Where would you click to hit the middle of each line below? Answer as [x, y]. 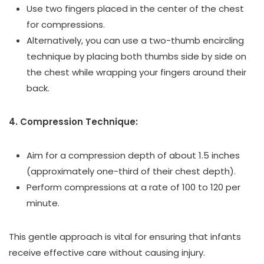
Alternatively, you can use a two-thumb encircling [135, 41]
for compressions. [66, 25]
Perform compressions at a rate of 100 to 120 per [133, 187]
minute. [43, 203]
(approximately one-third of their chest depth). [131, 171]
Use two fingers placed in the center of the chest [135, 9]
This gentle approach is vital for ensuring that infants [125, 237]
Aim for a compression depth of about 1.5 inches [133, 156]
